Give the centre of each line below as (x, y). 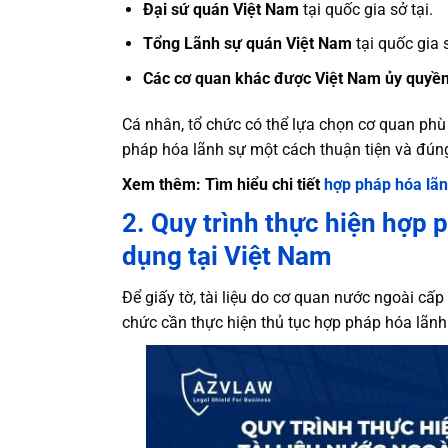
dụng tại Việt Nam (227, 255)
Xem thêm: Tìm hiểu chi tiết (223, 184)
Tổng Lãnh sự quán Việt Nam (247, 44)
